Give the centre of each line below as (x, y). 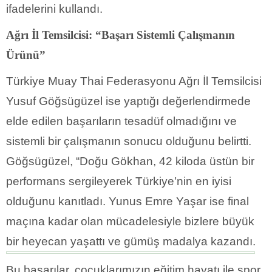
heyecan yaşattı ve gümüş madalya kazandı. (139, 242)
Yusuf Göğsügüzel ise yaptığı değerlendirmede (128, 101)
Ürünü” (26, 55)
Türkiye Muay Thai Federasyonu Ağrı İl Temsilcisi (134, 81)
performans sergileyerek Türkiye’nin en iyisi (119, 182)
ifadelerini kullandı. (54, 9)
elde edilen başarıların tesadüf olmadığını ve (121, 121)
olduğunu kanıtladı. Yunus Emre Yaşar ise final (127, 202)
